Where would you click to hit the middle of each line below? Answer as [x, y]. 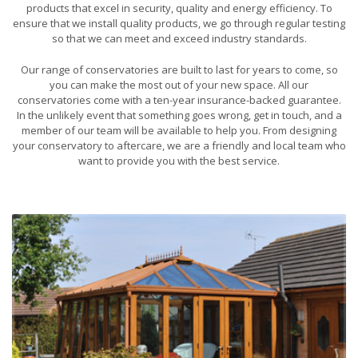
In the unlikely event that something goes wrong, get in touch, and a [179, 115]
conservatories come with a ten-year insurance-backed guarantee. [179, 100]
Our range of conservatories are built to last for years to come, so [179, 70]
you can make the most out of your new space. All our [179, 85]
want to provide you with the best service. [179, 161]
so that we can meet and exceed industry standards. [179, 39]
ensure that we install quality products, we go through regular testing [179, 24]
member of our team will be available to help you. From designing [179, 131]
